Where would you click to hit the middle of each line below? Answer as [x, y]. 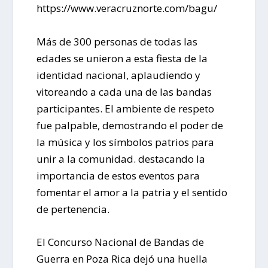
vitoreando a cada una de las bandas [124, 92]
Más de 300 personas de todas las [117, 41]
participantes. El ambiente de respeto [125, 108]
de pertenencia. [73, 209]
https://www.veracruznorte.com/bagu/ [127, 8]
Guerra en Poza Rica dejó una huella [122, 258]
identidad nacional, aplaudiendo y [118, 75]
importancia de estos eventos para [118, 175]
